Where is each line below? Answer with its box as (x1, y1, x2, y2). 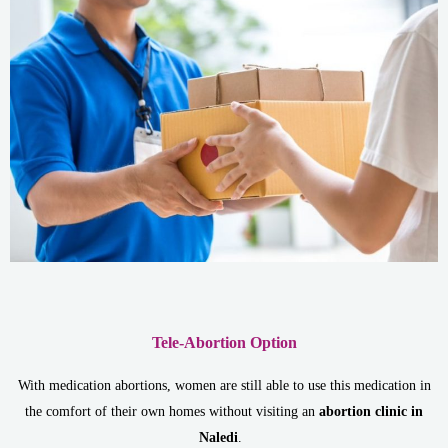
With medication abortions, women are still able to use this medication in (17, 378, 431, 394)
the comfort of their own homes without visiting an (25, 404, 319, 420)
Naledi (198, 430, 238, 446)
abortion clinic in (319, 404, 423, 420)
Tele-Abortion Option (151, 333, 297, 353)
